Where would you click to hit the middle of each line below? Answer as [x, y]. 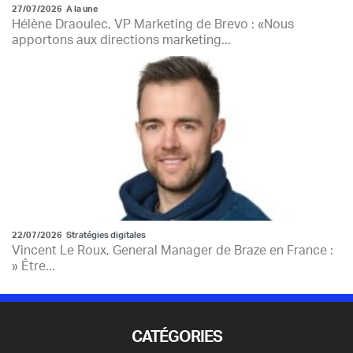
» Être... [33, 266]
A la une [82, 9]
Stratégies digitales [106, 235]
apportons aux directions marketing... [121, 40]
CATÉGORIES [176, 337]
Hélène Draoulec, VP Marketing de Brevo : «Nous [153, 24]
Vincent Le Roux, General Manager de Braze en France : [173, 250]
